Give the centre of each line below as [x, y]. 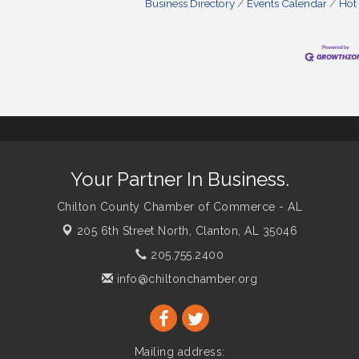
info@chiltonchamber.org [186, 279]
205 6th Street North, [136, 231]
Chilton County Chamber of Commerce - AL [179, 207]
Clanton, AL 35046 [246, 231]
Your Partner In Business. [179, 179]
